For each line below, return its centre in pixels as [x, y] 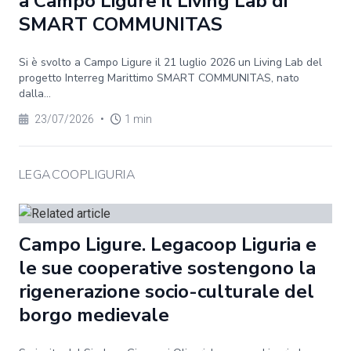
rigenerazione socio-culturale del [166, 291]
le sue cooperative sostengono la [167, 268]
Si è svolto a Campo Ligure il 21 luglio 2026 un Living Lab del [170, 62]
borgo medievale [94, 315]
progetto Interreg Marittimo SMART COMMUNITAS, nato [159, 78]
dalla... [35, 94]
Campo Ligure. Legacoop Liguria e [168, 244]
